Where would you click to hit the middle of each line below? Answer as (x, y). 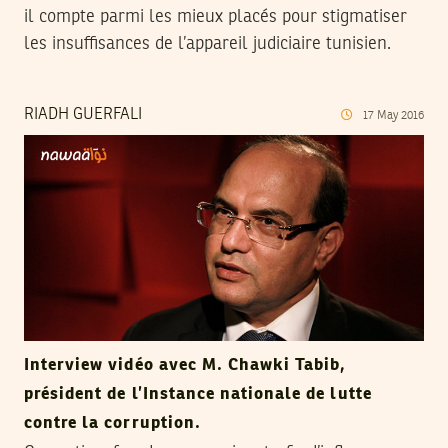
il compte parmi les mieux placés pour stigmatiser (215, 16)
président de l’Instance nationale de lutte (198, 395)
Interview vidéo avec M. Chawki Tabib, (185, 366)
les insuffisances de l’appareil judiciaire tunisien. (207, 43)
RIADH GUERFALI (83, 114)
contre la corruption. (112, 424)
